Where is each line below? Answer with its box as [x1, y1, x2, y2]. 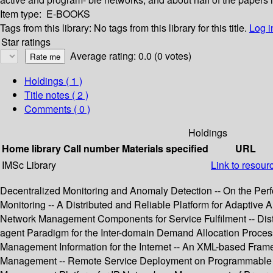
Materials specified [122, 141, 208, 156]
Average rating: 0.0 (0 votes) [70, 49, 191, 63]
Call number [63, 141, 119, 156]
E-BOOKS [46, 7, 90, 21]
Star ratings [1, 35, 51, 49]
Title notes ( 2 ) [24, 88, 88, 102]
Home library [2, 141, 61, 156]
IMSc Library [2, 158, 56, 172]
